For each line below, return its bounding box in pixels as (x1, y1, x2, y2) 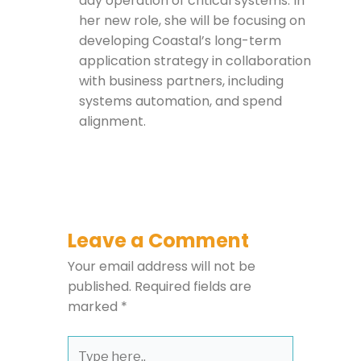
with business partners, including (78, 72, 284, 91)
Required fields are (134, 277, 251, 297)
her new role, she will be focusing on (78, 11, 305, 31)
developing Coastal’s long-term (78, 31, 281, 51)
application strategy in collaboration (78, 52, 311, 71)
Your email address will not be (67, 257, 255, 276)
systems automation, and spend (78, 92, 282, 111)
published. (67, 277, 131, 297)
